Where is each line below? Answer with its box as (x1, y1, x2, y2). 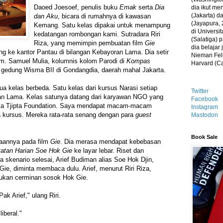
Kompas (126, 57, 150, 65)
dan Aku (34, 12, 58, 20)
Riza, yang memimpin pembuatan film (34, 39, 145, 47)
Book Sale (191, 134, 218, 140)
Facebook (191, 96, 218, 103)
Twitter (191, 88, 209, 95)
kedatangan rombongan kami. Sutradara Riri (34, 30, 160, 38)
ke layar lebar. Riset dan (72, 147, 144, 155)
